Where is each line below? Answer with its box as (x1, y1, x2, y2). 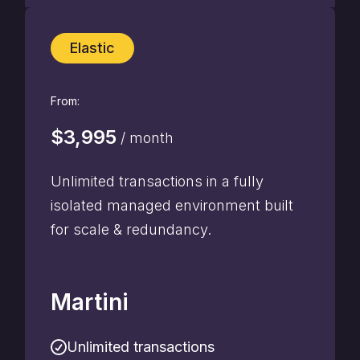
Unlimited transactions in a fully (51, 173, 264, 190)
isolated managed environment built (51, 197, 293, 214)
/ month (117, 129, 174, 146)
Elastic (70, 39, 115, 56)
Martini (51, 288, 129, 316)
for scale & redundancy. (51, 221, 211, 238)
